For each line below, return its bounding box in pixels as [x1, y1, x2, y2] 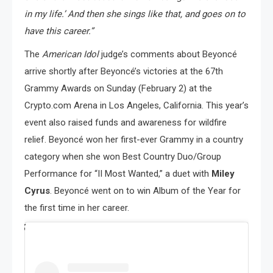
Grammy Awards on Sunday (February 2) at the [24, 83, 212, 94]
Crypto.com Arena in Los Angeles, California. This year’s [24, 100, 249, 112]
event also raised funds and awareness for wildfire [24, 117, 227, 129]
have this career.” [24, 26, 93, 37]
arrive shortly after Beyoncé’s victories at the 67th [24, 66, 223, 77]
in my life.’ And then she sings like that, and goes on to [24, 9, 246, 20]
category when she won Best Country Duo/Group [24, 151, 221, 163]
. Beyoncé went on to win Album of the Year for [50, 185, 241, 197]
